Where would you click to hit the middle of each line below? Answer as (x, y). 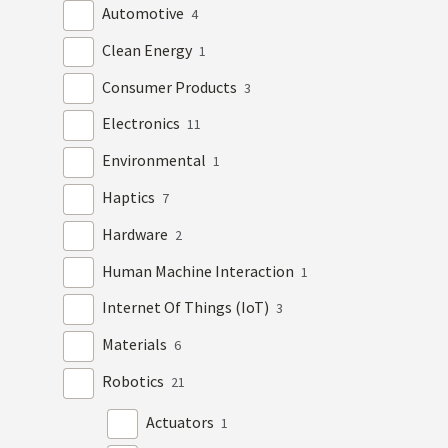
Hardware (137, 233)
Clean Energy (149, 49)
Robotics (135, 380)
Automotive (145, 13)
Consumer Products (171, 86)
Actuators (182, 421)
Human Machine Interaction (200, 270)
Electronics (143, 123)
